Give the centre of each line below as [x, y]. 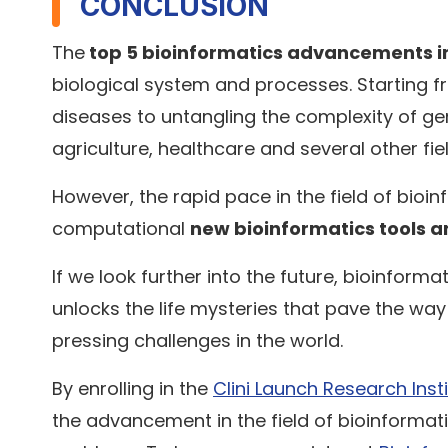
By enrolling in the [132, 389]
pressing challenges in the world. [200, 341]
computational [121, 229]
